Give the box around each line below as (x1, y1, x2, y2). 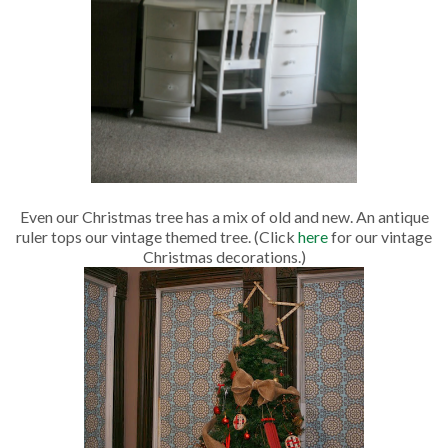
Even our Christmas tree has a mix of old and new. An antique (19, 206, 429, 226)
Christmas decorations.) (142, 246, 306, 266)
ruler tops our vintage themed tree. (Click (16, 226, 298, 246)
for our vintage (328, 226, 432, 246)
